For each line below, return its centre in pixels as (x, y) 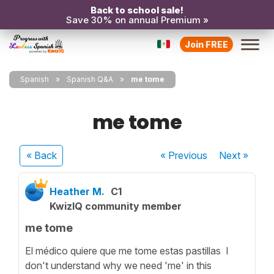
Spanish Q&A (90, 79)
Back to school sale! (137, 10)
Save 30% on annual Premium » (137, 20)
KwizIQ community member (116, 206)
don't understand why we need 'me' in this (118, 265)
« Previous (184, 155)
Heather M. (77, 191)
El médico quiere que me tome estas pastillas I (127, 250)
